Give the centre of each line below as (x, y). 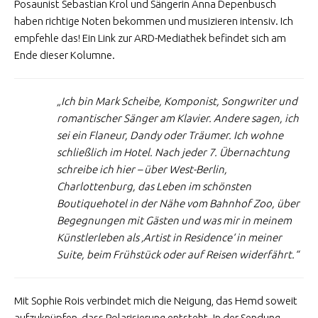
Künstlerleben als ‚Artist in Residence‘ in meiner (169, 238)
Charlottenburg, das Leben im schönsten (154, 187)
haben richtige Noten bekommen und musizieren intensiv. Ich (154, 21)
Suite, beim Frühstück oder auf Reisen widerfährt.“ (178, 255)
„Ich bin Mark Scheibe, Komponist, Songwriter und (177, 102)
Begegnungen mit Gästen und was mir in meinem (174, 221)
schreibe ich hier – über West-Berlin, (142, 170)
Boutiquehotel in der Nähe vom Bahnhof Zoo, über (178, 204)
